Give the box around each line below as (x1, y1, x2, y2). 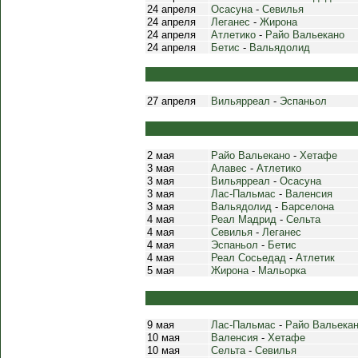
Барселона (281, 201, 334, 213)
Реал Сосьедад (211, 252, 286, 264)
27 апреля (147, 95, 196, 107)
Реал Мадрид (211, 213, 276, 225)
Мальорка (258, 265, 306, 276)
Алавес (211, 162, 247, 174)
